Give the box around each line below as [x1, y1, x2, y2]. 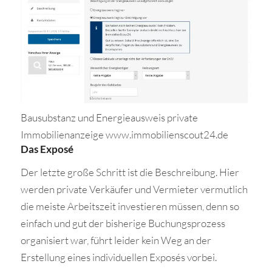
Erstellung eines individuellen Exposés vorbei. [20, 250, 217, 263]
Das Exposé [20, 142, 73, 155]
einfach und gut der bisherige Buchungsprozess [20, 216, 225, 229]
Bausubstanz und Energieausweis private [20, 110, 198, 124]
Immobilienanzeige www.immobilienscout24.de [20, 127, 228, 141]
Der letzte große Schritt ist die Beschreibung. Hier [20, 165, 239, 178]
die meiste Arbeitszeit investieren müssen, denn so [20, 199, 239, 212]
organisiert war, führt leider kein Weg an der [20, 233, 211, 246]
